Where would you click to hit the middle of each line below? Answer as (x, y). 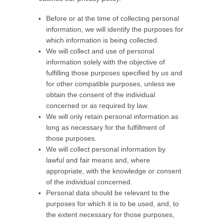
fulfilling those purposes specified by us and (114, 73)
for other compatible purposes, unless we (111, 84)
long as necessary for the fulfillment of (106, 127)
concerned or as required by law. (97, 106)
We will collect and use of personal (100, 51)
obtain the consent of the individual (101, 95)
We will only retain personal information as (112, 116)
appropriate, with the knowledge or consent (114, 171)
